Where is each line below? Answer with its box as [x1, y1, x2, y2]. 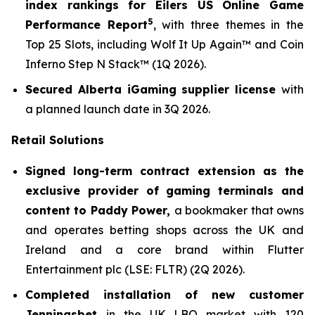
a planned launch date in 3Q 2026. [25, 102, 210, 116]
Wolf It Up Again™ [150, 37, 252, 51]
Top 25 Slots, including [25, 37, 150, 51]
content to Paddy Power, [25, 203, 174, 217]
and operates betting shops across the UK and [25, 223, 304, 237]
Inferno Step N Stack [25, 57, 140, 71]
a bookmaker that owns [174, 203, 304, 217]
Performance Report [25, 18, 148, 32]
